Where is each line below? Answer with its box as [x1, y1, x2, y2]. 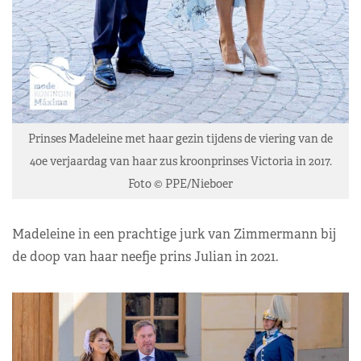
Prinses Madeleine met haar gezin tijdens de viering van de [28, 131, 333, 146]
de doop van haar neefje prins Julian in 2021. [12, 247, 278, 265]
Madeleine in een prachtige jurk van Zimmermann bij [12, 225, 336, 243]
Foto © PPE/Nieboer [128, 176, 233, 191]
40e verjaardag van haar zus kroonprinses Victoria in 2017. [29, 153, 332, 168]
